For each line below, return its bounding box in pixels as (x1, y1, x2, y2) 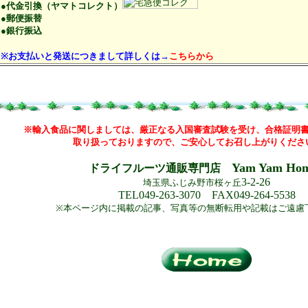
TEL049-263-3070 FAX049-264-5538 (118, 188, 296, 201)
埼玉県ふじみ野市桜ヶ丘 (143, 177, 241, 188)
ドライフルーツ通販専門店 (88, 162, 232, 174)
